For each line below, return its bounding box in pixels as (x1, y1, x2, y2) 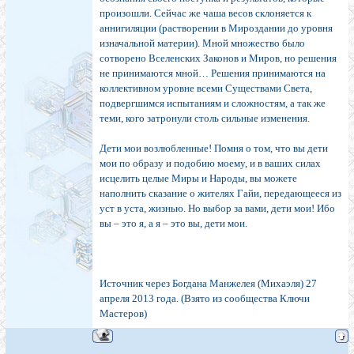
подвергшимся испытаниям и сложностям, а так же (100, 97, 326, 110)
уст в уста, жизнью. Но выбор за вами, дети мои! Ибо (100, 202, 335, 215)
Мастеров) (100, 307, 147, 320)
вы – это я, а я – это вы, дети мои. (100, 217, 247, 230)
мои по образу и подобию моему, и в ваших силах (100, 157, 321, 170)
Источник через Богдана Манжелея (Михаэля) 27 (100, 277, 317, 290)
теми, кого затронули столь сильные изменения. (100, 112, 310, 125)
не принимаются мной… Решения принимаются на (100, 67, 326, 80)
